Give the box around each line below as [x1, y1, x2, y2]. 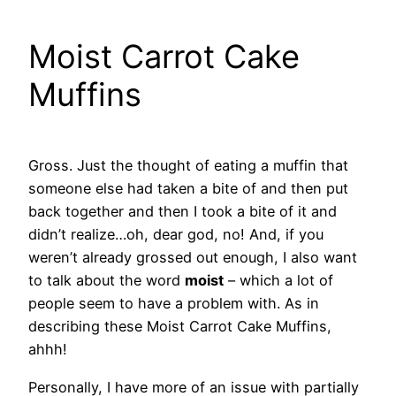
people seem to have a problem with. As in [28, 294, 319, 313]
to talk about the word [28, 271, 185, 290]
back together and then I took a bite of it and [28, 202, 337, 221]
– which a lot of [224, 271, 333, 290]
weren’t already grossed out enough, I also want [28, 248, 357, 267]
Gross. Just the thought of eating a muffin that [28, 156, 348, 175]
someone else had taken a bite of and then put [28, 179, 348, 198]
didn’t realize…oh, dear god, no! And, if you [28, 225, 324, 244]
